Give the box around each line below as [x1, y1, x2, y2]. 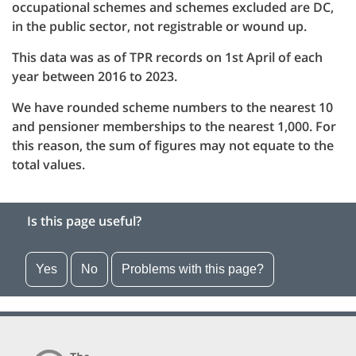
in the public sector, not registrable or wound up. [12, 17, 307, 35]
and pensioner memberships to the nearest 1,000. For [12, 118, 336, 135]
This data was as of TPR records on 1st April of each [12, 48, 323, 66]
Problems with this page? [122, 262, 264, 276]
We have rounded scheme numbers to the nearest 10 [12, 99, 333, 116]
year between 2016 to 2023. [12, 68, 177, 85]
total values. [12, 156, 85, 173]
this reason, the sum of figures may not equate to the [12, 137, 334, 154]
